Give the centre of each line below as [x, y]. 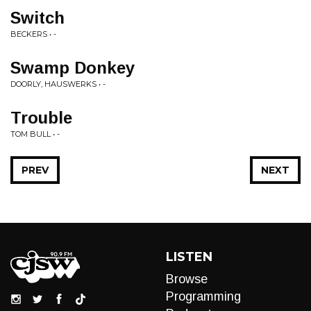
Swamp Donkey [73, 68]
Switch [37, 18]
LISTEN [189, 257]
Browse [187, 279]
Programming [203, 296]
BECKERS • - [33, 34]
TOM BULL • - [35, 134]
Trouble [41, 118]
